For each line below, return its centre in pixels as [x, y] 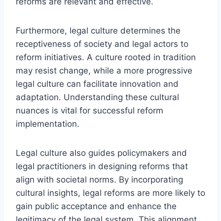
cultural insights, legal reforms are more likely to [110, 193]
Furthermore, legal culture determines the [98, 30]
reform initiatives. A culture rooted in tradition [106, 57]
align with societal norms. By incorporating [99, 179]
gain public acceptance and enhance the [96, 206]
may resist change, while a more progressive [104, 70]
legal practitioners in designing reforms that [102, 166]
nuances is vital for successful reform [90, 110]
